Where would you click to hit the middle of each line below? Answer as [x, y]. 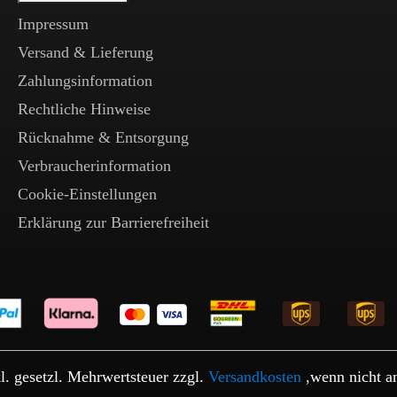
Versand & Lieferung [86, 52]
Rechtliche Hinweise [84, 109]
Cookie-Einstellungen [87, 194]
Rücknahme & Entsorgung [103, 137]
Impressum [53, 24]
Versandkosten [254, 377]
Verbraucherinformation [94, 166]
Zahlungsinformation [85, 81]
